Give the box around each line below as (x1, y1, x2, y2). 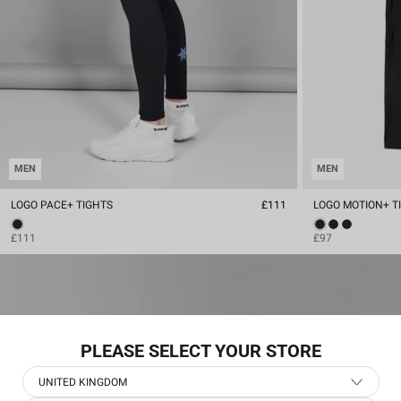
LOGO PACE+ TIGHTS (11, 198, 113, 211)
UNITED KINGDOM (38, 375, 127, 388)
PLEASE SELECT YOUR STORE (80, 340, 321, 362)
